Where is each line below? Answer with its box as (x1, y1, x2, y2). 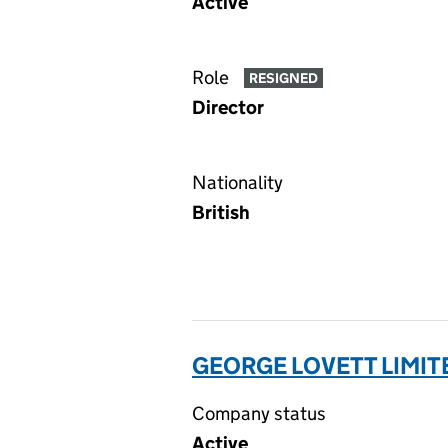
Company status (192, 402, 326, 425)
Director (192, 96, 264, 119)
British (192, 201, 250, 224)
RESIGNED (248, 69, 318, 88)
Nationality (192, 171, 283, 194)
